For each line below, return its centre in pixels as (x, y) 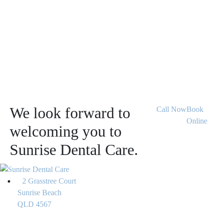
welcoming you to (66, 132)
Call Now (171, 109)
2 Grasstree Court (49, 181)
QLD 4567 (34, 204)
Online (197, 121)
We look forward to (70, 113)
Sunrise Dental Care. (74, 150)
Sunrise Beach (39, 192)
